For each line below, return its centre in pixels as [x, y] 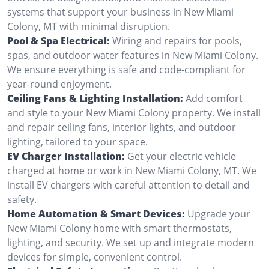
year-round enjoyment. [59, 84]
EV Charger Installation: [66, 156]
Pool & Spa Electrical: [59, 41]
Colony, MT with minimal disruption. [89, 26]
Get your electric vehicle [182, 156]
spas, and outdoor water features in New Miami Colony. [133, 55]
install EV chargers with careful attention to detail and [128, 185]
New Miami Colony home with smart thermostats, [119, 228]
